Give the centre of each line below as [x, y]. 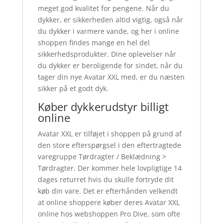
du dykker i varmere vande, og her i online [108, 31]
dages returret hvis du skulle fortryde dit [106, 179]
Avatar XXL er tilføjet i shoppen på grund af [110, 133]
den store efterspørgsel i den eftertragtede [109, 145]
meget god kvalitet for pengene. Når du [103, 8]
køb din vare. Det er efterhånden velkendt [108, 191]
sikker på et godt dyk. [73, 88]
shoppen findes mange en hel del [94, 42]
